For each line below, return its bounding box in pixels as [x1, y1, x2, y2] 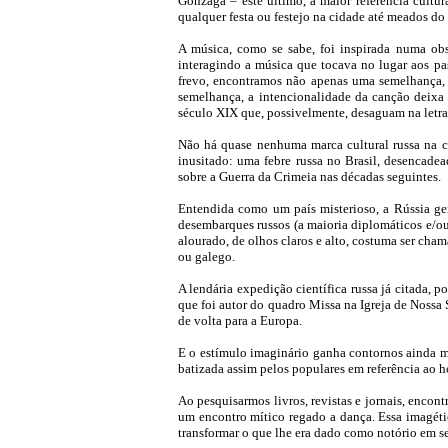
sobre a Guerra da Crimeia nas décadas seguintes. [178, 169, 441, 184]
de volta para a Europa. [178, 313, 302, 328]
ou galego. [178, 249, 235, 264]
